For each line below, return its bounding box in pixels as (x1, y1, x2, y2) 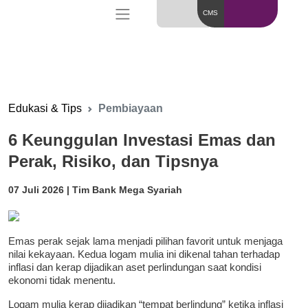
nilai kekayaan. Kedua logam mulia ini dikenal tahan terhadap (8, 248, 280, 261)
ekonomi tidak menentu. (8, 274, 115, 287)
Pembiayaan (98, 102, 163, 114)
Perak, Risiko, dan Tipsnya (8, 152, 218, 171)
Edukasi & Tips (8, 102, 82, 114)
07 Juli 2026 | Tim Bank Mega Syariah (8, 184, 182, 196)
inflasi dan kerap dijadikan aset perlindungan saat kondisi (8, 261, 261, 274)
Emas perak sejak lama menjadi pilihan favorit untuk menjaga (8, 235, 283, 247)
